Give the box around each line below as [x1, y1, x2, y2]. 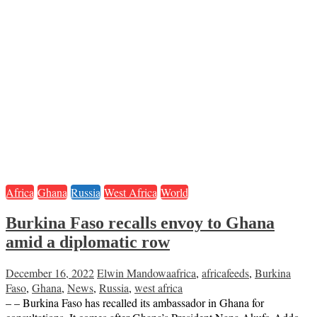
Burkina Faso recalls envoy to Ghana [6, 213, 275, 232]
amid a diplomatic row [6, 232, 170, 251]
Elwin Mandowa [97, 265, 171, 281]
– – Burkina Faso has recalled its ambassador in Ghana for [6, 295, 264, 311]
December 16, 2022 [6, 265, 94, 281]
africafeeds [202, 265, 249, 281]
